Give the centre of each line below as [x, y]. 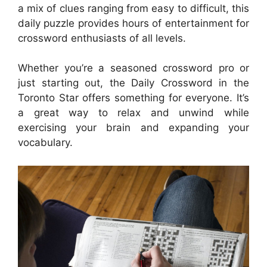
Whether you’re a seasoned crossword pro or [133, 68]
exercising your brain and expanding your [133, 128]
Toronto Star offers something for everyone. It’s [133, 98]
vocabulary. [45, 142]
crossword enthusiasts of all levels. [102, 38]
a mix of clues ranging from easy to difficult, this [133, 8]
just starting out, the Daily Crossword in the [133, 83]
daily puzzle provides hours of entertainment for [133, 23]
